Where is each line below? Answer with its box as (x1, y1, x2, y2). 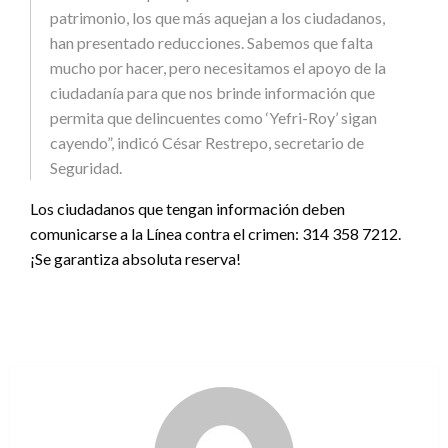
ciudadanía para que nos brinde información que (50, 82, 375, 102)
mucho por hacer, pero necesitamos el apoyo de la (50, 57, 386, 77)
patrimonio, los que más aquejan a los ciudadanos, (50, 7, 385, 27)
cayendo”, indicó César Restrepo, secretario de (50, 132, 364, 152)
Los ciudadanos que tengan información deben (30, 198, 345, 218)
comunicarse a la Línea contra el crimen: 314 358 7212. (30, 223, 401, 243)
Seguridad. (50, 157, 122, 177)
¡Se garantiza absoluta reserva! (30, 248, 241, 268)
